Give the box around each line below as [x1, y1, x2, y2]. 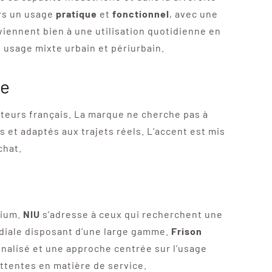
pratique [55, 7, 97, 19]
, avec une [169, 7, 218, 19]
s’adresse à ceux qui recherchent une [39, 208, 223, 220]
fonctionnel [112, 7, 169, 19]
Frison [171, 225, 202, 237]
